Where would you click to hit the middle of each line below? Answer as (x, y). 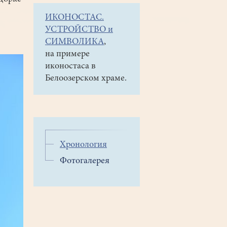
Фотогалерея (85, 161)
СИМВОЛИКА (74, 42)
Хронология (83, 145)
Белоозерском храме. (86, 79)
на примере (67, 54)
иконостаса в (70, 67)
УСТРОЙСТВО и (79, 30)
